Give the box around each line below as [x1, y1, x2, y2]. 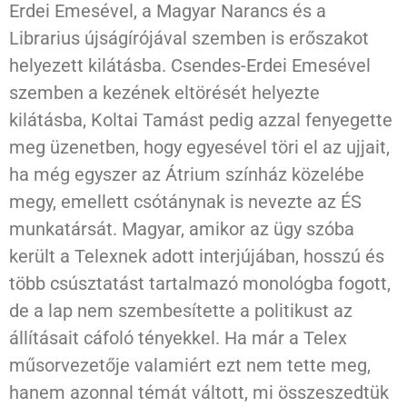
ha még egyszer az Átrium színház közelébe [9, 164, 364, 186]
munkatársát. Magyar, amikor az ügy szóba [9, 218, 354, 241]
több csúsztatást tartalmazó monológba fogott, [9, 273, 391, 295]
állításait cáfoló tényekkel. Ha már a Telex [9, 327, 347, 350]
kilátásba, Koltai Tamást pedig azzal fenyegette [9, 109, 392, 132]
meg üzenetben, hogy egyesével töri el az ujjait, [9, 136, 390, 159]
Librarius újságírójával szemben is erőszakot [9, 27, 369, 50]
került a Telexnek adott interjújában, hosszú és [9, 245, 384, 268]
